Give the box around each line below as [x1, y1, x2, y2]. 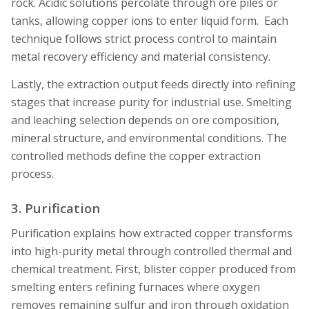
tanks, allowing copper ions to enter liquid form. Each [11, 13, 288, 29]
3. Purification [11, 199, 100, 217]
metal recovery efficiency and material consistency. [11, 49, 270, 65]
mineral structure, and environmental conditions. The [11, 130, 287, 146]
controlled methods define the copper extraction [11, 148, 261, 164]
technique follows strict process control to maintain [11, 31, 277, 47]
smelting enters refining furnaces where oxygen [11, 279, 260, 295]
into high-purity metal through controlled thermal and [11, 243, 292, 259]
